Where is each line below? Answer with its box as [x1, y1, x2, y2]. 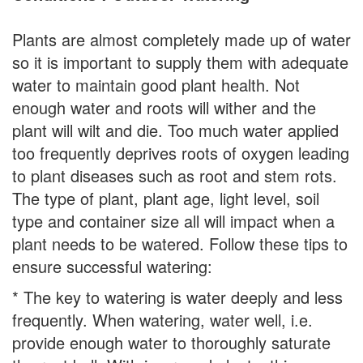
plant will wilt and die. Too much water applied [12, 118, 339, 143]
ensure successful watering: [12, 254, 212, 279]
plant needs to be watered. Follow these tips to [12, 232, 348, 256]
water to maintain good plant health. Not [12, 73, 300, 97]
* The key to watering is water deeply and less [12, 285, 343, 310]
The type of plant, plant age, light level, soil [12, 186, 319, 211]
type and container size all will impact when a [12, 209, 335, 233]
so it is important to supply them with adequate [12, 50, 348, 75]
